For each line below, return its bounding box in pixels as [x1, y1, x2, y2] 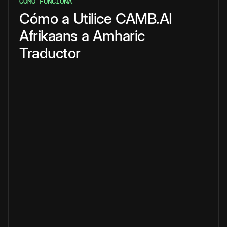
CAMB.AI [116, 10, 172, 28]
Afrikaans [19, 27, 78, 45]
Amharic [93, 27, 145, 45]
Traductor [19, 44, 81, 62]
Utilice [73, 10, 111, 28]
